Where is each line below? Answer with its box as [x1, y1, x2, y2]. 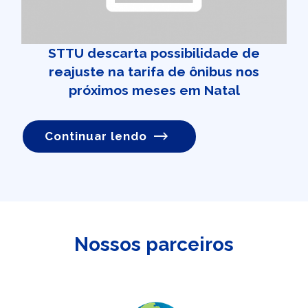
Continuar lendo [45, 129, 148, 144]
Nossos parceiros [74, 232, 234, 256]
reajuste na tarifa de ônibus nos [49, 64, 259, 80]
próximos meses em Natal [68, 82, 240, 98]
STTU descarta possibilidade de [48, 45, 260, 61]
